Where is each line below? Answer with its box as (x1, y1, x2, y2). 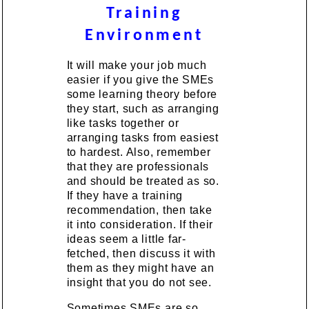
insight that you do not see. (66, 277, 212, 288)
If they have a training (66, 190, 183, 201)
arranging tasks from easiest (66, 132, 219, 143)
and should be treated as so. (66, 175, 219, 187)
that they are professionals (66, 161, 210, 172)
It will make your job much (66, 59, 207, 71)
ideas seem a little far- (66, 233, 186, 245)
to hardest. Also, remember (66, 146, 211, 158)
